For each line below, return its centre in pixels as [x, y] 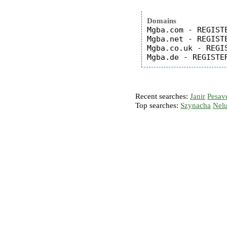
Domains [162, 21]
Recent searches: [163, 96]
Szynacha [196, 105]
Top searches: [158, 105]
